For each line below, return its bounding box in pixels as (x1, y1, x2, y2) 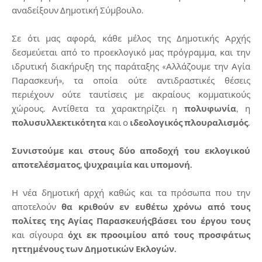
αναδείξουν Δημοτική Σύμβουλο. (12, 4, 143, 15)
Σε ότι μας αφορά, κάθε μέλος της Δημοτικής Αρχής (12, 32, 250, 43)
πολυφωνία (184, 102, 237, 113)
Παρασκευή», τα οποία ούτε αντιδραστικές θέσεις (12, 74, 250, 85)
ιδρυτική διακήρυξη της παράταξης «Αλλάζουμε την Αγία (12, 60, 250, 71)
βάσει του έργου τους (151, 215, 250, 226)
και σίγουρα (12, 229, 68, 240)
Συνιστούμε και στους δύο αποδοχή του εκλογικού (12, 144, 250, 156)
